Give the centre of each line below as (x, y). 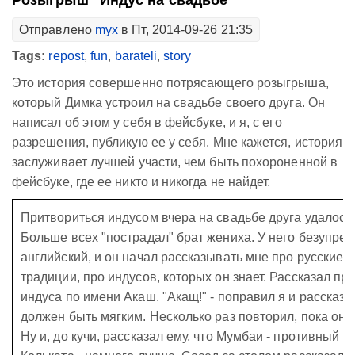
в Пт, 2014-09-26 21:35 (185, 30)
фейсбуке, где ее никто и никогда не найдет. (141, 182)
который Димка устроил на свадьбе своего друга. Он (168, 103)
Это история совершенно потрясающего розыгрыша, (170, 83)
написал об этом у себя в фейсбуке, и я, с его (147, 122)
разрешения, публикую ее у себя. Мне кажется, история (177, 142)
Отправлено (57, 30)
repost (66, 56)
